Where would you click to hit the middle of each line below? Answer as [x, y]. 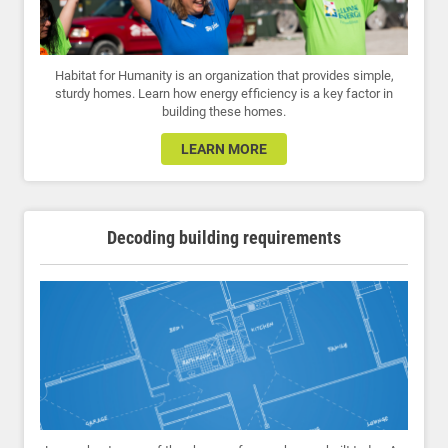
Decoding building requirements [224, 237]
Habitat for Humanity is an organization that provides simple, [224, 75]
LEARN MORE [224, 148]
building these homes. [224, 111]
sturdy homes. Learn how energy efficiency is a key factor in [224, 93]
